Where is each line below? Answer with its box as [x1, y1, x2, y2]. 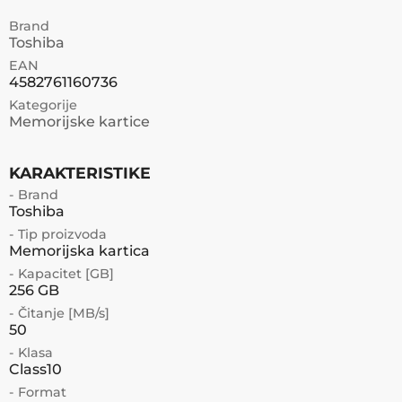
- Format [9, 384, 66, 400]
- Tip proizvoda [9, 226, 107, 242]
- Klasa [9, 345, 53, 361]
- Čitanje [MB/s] [9, 305, 109, 321]
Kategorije [9, 97, 77, 113]
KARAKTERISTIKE [9, 163, 151, 182]
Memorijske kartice [9, 113, 150, 130]
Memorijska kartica [9, 242, 150, 259]
